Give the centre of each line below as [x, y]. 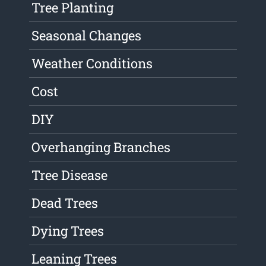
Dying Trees [68, 231]
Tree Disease [70, 175]
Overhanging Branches [101, 147]
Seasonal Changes [87, 36]
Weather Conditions [92, 64]
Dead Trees [65, 203]
